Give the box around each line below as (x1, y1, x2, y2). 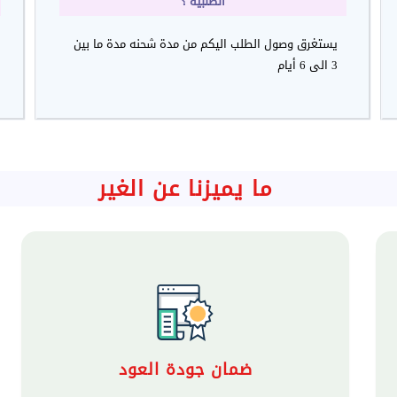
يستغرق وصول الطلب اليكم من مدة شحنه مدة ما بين (74, 32, 338, 55)
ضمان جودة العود (118, 354, 253, 385)
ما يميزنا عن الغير (97, 167, 273, 209)
